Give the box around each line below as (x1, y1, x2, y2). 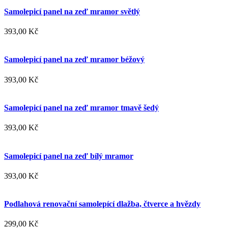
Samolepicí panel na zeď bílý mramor (4, 151, 133, 160)
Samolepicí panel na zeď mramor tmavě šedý (4, 103, 159, 112)
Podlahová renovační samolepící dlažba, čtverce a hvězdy (4, 199, 201, 209)
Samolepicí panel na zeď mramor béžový (4, 55, 145, 64)
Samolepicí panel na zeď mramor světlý (4, 7, 140, 16)
